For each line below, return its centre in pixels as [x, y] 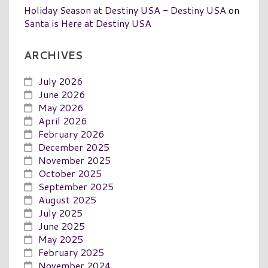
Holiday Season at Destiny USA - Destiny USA [125, 10]
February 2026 [71, 133]
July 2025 [60, 212]
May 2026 [61, 107]
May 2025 [61, 239]
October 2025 [70, 173]
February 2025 [71, 252]
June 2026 [62, 94]
